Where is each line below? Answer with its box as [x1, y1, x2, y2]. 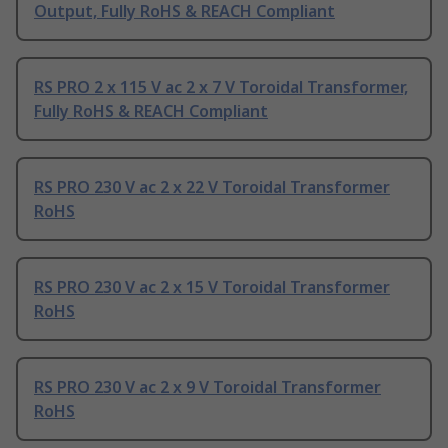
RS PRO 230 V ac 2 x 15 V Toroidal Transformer [34, 276, 390, 299]
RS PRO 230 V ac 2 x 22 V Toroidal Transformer [34, 176, 390, 199]
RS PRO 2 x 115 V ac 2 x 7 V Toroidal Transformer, [34, 76, 408, 99]
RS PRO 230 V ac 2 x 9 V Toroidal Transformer [34, 376, 381, 399]
